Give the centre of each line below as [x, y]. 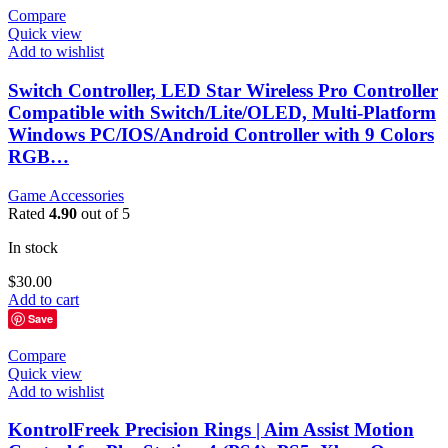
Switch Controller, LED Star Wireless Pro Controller [223, 90]
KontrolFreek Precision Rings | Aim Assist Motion [211, 430]
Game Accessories [66, 195]
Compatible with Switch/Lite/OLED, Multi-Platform [222, 112]
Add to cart [43, 299]
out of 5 [103, 213]
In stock [33, 247]
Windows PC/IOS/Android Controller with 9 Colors [221, 134]
